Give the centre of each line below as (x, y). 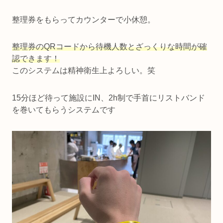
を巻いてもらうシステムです (64, 110)
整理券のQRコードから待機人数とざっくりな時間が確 (110, 47)
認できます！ (36, 59)
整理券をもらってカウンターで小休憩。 (84, 20)
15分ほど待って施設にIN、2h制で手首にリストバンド (109, 98)
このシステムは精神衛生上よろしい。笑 (84, 71)
